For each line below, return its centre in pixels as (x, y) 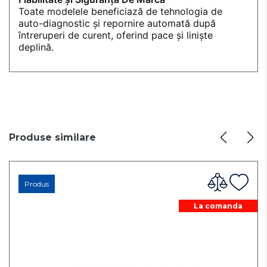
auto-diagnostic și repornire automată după (117, 24)
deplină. (36, 47)
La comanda (218, 206)
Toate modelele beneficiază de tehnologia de (120, 12)
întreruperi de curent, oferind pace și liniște (116, 35)
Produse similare (52, 138)
